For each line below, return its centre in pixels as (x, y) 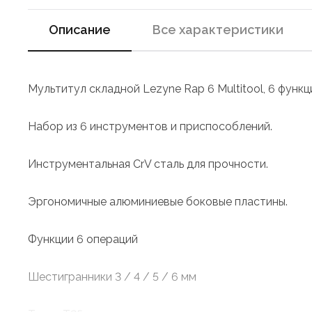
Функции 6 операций (83, 239)
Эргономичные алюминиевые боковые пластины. (158, 202)
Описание (80, 30)
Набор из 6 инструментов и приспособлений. (150, 126)
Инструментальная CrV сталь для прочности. (148, 164)
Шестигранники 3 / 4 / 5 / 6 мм (112, 277)
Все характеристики (218, 30)
